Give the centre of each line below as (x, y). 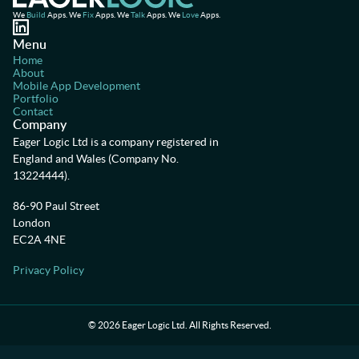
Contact (33, 111)
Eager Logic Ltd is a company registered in (116, 142)
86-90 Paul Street (56, 206)
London (32, 223)
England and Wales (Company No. (96, 159)
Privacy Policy (48, 270)
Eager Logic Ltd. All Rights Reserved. (196, 325)
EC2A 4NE (39, 240)
